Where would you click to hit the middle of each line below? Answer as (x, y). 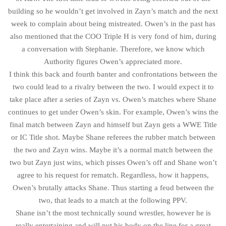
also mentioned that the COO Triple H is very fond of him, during (113, 36)
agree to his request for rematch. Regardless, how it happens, (113, 175)
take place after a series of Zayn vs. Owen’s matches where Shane (113, 99)
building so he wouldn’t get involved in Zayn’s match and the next (113, 11)
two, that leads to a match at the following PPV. (113, 200)
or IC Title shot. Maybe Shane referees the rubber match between (113, 137)
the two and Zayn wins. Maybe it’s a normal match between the (113, 150)
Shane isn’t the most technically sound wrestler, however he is (113, 213)
